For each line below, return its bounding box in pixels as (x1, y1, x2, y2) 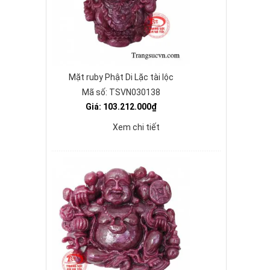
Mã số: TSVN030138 (82, 87, 160, 97)
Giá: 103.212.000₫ (86, 102, 157, 111)
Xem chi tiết (113, 122, 160, 132)
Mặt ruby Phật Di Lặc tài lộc (69, 72, 174, 82)
